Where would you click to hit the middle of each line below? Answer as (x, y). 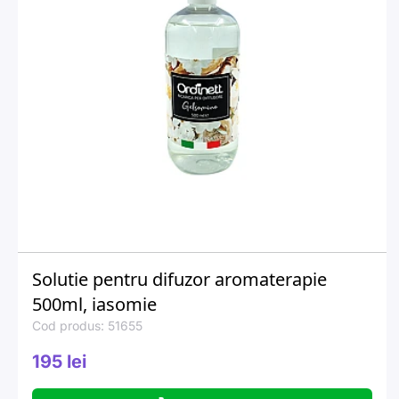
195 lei (59, 362)
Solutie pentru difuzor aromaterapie (179, 279)
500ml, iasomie (94, 304)
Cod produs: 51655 (87, 326)
